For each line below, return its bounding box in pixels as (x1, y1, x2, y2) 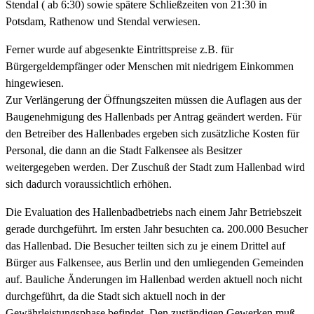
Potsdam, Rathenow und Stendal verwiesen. (6, 15, 200, 27)
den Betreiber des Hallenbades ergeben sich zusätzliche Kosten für (6, 127, 299, 139)
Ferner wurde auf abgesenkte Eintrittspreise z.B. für (6, 43, 233, 55)
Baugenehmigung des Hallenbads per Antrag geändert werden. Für (6, 110, 301, 123)
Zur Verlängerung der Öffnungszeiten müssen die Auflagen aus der (6, 93, 301, 106)
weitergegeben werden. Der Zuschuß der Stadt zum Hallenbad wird (6, 161, 305, 173)
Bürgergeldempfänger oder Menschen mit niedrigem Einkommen (6, 60, 294, 72)
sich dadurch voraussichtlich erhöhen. (6, 177, 172, 190)
